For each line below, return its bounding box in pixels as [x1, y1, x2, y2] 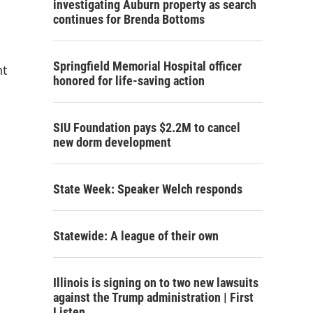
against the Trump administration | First [53, 290, 254, 305]
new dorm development [53, 135, 171, 150]
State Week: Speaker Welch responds [53, 182, 242, 196]
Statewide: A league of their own [53, 228, 219, 243]
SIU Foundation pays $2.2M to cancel [53, 120, 240, 135]
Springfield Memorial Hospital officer [53, 59, 242, 73]
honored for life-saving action [53, 73, 205, 88]
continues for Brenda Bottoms [53, 12, 205, 27]
